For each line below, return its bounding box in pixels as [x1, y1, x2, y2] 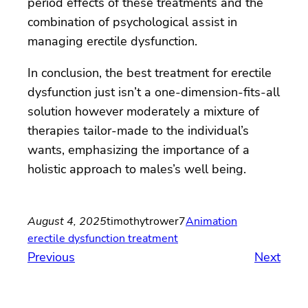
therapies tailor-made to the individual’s [27, 122, 249, 139]
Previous [27, 248, 75, 265]
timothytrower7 [107, 213, 186, 229]
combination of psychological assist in [27, 13, 237, 30]
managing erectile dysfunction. [27, 32, 197, 49]
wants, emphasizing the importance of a [27, 141, 250, 158]
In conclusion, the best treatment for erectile [27, 64, 272, 81]
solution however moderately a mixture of [27, 102, 259, 120]
